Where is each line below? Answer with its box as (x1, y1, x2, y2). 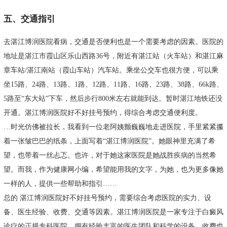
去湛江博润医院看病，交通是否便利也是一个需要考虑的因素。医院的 (3, 38, 223, 46)
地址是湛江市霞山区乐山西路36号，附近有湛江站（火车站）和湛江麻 (3, 52, 223, 60)
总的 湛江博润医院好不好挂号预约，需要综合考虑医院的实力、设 (3, 194, 211, 202)
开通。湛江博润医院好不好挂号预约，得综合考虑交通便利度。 (3, 109, 202, 117)
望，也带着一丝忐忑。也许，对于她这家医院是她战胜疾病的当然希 (3, 152, 216, 160)
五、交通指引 (3, 14, 55, 24)
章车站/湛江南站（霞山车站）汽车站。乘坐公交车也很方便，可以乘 (3, 66, 218, 74)
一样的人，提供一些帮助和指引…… (3, 180, 117, 188)
